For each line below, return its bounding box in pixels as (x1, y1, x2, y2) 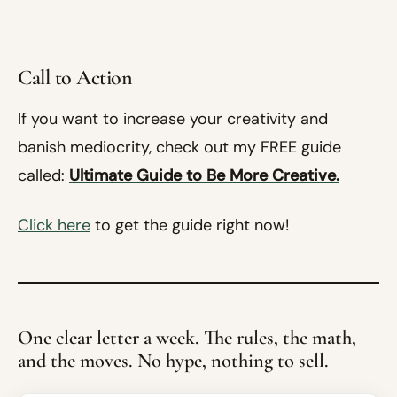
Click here (18, 214, 90, 237)
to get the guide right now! (90, 214, 289, 237)
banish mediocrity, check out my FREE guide (18, 136, 341, 159)
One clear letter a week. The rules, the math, (18, 325, 356, 350)
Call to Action (18, 65, 133, 91)
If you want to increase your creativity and (18, 108, 328, 130)
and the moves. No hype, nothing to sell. (18, 348, 329, 373)
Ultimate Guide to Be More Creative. (69, 165, 339, 187)
